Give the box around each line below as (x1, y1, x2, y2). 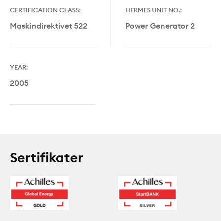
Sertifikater (10, 148, 83, 166)
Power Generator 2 (125, 20, 195, 31)
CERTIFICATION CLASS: (10, 5, 81, 14)
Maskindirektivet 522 (10, 20, 87, 31)
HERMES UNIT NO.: (125, 5, 182, 14)
